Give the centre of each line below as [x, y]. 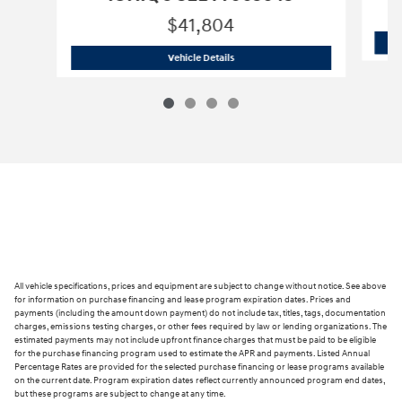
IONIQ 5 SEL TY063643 [344, 57]
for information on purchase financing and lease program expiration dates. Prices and [183, 300]
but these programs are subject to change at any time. [120, 394]
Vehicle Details [201, 57]
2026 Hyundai [264, 57]
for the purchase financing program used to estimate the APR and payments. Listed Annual [192, 354]
